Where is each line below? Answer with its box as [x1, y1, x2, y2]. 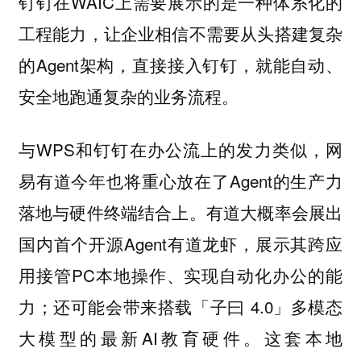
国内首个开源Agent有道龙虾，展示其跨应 [18, 231, 343, 256]
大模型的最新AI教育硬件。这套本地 [18, 326, 343, 351]
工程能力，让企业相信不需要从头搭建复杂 [18, 20, 343, 45]
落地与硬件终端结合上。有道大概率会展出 [18, 200, 343, 225]
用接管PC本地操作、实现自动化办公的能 [18, 263, 343, 288]
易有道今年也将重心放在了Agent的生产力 [18, 168, 343, 193]
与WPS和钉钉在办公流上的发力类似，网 [18, 137, 343, 162]
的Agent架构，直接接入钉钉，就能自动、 [18, 52, 343, 77]
